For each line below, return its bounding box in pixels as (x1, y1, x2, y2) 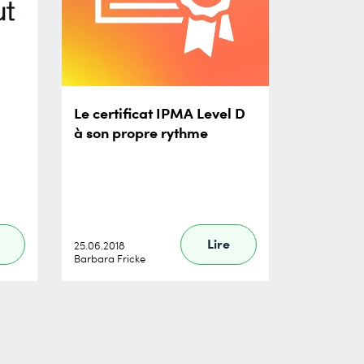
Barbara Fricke (74, 250, 145, 266)
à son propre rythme (74, 120, 208, 142)
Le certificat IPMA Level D (74, 101, 245, 123)
